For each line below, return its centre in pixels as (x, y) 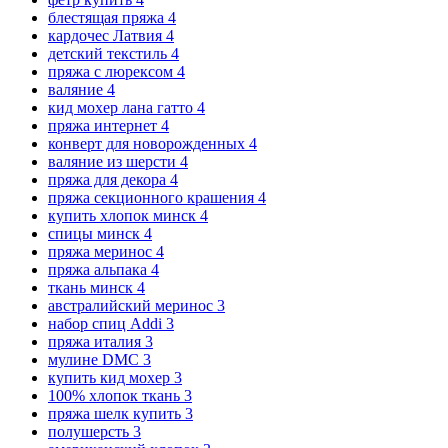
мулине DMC (95, 359)
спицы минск (96, 233)
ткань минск (92, 287)
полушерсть (90, 431)
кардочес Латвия (107, 35)
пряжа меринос (102, 251)
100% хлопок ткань (116, 395)
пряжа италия (96, 341)
